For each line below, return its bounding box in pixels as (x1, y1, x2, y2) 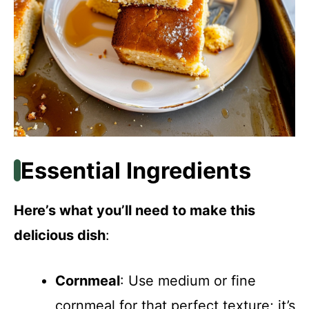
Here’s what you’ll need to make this (14, 201, 255, 219)
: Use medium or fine (120, 272, 256, 289)
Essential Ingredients (20, 157, 251, 184)
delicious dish (14, 226, 106, 243)
